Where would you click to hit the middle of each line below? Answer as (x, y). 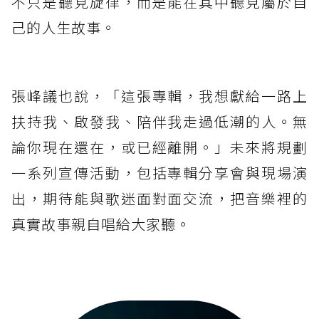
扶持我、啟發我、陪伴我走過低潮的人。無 (159, 121)
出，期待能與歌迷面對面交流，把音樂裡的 (159, 198)
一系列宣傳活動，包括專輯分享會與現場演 (159, 172)
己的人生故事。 (64, 27)
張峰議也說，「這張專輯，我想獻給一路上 (159, 95)
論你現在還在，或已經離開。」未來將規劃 (159, 147)
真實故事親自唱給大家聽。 (101, 224)
